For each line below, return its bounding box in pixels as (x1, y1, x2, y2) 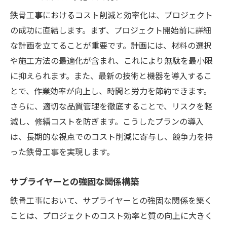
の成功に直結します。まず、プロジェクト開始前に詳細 (10, 23, 211, 36)
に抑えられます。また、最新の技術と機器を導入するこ (10, 69, 212, 82)
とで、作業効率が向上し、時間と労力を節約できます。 (10, 84, 211, 97)
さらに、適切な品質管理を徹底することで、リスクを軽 (10, 99, 212, 112)
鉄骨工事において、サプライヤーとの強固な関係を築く (10, 194, 212, 206)
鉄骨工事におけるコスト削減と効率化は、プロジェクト (10, 8, 213, 21)
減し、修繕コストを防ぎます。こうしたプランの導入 (10, 115, 204, 127)
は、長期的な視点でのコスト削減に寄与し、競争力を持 (10, 130, 213, 142)
